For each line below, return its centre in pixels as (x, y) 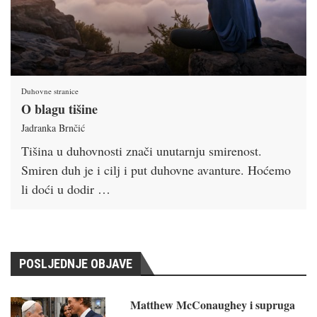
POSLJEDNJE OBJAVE (76, 263)
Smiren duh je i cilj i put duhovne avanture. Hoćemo (156, 169)
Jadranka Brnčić (53, 127)
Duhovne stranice (50, 91)
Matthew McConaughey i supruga (213, 304)
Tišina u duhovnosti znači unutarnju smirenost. (142, 150)
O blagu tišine (59, 109)
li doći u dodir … (66, 189)
